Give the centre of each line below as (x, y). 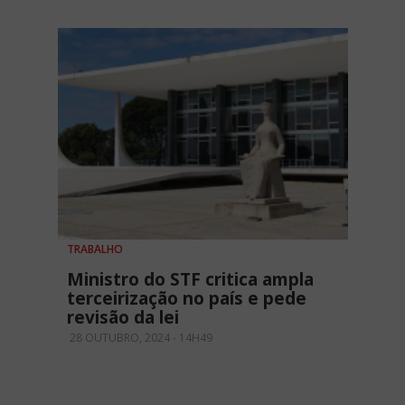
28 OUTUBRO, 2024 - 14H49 (140, 337)
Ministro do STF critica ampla (190, 279)
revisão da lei (123, 317)
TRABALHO (95, 249)
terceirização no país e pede (187, 298)
